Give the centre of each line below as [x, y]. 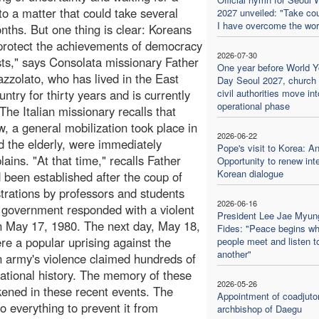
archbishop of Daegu [259, 308]
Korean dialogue [250, 173]
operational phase [253, 105]
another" [234, 253]
